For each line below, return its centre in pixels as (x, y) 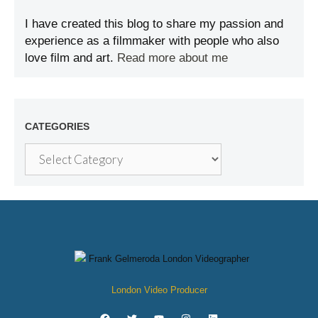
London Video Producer (159, 290)
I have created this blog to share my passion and (154, 24)
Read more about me (172, 58)
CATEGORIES (57, 126)
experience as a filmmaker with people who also (152, 41)
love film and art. (71, 58)
